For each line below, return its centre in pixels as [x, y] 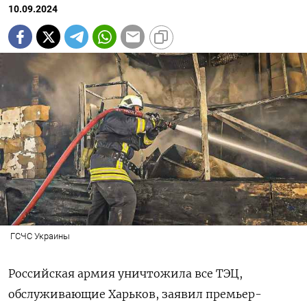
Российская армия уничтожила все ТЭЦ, [125, 274]
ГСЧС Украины [40, 236]
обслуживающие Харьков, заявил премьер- [135, 294]
